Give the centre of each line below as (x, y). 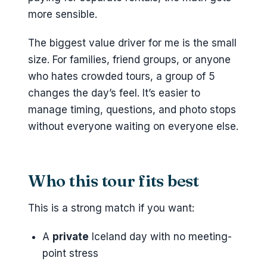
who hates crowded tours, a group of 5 (122, 77)
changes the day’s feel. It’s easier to (114, 93)
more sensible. (63, 14)
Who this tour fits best (114, 181)
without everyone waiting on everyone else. (133, 127)
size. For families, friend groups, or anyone (129, 60)
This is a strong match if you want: (111, 208)
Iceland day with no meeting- (160, 237)
